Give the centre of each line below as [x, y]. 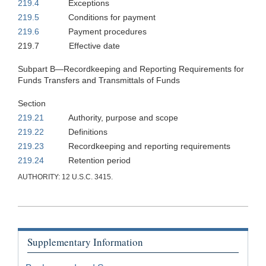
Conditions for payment [112, 17]
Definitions [88, 132]
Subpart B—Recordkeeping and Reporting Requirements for [131, 69]
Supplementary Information [85, 242]
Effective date [94, 45]
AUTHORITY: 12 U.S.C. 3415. [65, 177]
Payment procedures [107, 31]
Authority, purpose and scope [123, 117]
